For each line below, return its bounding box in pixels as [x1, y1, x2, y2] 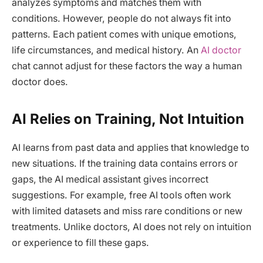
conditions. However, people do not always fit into [12, 12, 231, 24]
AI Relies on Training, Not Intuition [12, 110, 244, 128]
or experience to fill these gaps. [12, 237, 149, 249]
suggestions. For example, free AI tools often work [12, 190, 231, 201]
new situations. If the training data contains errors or [12, 158, 238, 170]
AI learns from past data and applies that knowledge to [12, 142, 249, 154]
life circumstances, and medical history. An [12, 44, 201, 56]
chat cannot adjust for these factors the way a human [12, 60, 242, 72]
